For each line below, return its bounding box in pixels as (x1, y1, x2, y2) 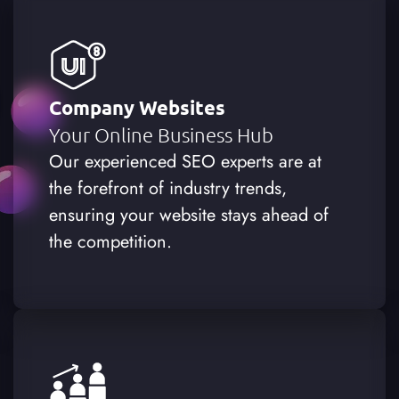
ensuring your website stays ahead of (49, 201, 330, 228)
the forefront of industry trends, (49, 175, 288, 201)
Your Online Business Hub (49, 122, 274, 146)
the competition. (49, 228, 173, 255)
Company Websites (49, 94, 226, 119)
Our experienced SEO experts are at (49, 148, 322, 175)
